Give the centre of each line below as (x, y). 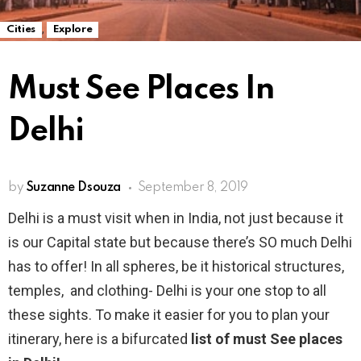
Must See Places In (141, 90)
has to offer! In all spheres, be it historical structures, (176, 266)
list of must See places (267, 339)
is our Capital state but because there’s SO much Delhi (180, 242)
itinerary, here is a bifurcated (100, 339)
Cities (21, 30)
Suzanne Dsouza (73, 188)
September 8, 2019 (193, 188)
